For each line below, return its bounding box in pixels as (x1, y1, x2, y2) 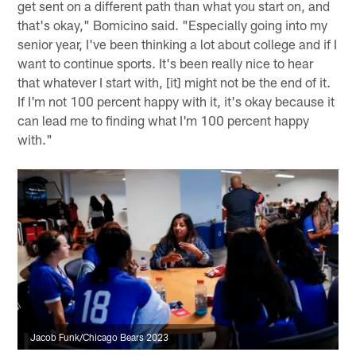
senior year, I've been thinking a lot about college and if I (17, 36, 338, 52)
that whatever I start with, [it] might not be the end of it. (17, 74, 331, 91)
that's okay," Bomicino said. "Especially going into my (17, 17, 328, 33)
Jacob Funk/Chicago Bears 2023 (30, 331, 169, 343)
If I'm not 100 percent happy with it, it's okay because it (17, 93, 335, 110)
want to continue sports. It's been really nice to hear (17, 55, 314, 72)
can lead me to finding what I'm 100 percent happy (17, 112, 310, 129)
